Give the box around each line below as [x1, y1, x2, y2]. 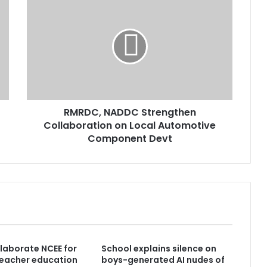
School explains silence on [101, 243, 216, 255]
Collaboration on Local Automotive [44, 119, 216, 133]
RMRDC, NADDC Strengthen [63, 105, 196, 120]
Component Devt [87, 132, 172, 146]
